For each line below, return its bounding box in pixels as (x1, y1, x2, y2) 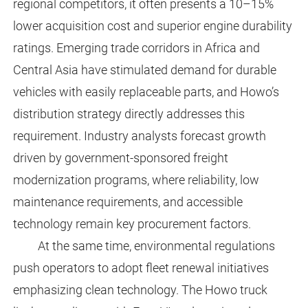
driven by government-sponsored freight (12, 151, 228, 166)
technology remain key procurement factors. (12, 217, 251, 232)
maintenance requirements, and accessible (12, 195, 243, 210)
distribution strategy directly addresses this (12, 107, 245, 122)
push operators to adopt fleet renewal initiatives (12, 261, 269, 276)
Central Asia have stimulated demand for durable (12, 63, 276, 78)
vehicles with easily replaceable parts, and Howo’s (12, 85, 279, 100)
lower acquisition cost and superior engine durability (12, 19, 292, 34)
